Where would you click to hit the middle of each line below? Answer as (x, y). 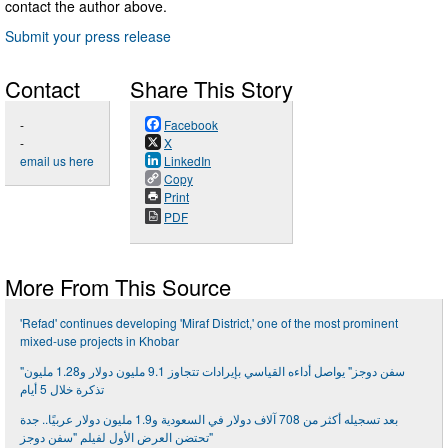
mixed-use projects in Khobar (99, 340)
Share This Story (211, 88)
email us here (57, 160)
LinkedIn (187, 160)
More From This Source (118, 286)
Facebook (191, 124)
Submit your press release (88, 35)
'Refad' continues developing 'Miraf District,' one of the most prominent (209, 322)
